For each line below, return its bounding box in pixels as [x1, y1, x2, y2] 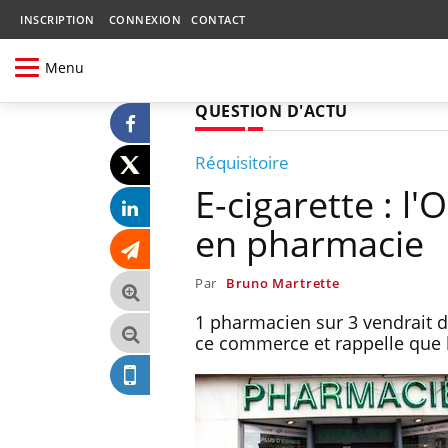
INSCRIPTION [20, 12, 95, 27]
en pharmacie [195, 218, 424, 268]
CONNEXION [108, 12, 181, 27]
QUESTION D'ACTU [195, 99, 348, 122]
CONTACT [191, 12, 246, 27]
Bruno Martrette [225, 273, 340, 292]
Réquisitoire [195, 150, 289, 174]
